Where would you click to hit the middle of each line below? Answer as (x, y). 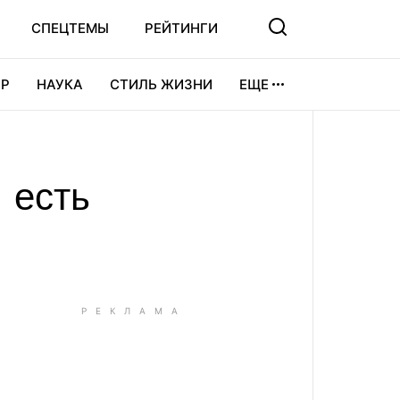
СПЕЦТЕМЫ (70, 28)
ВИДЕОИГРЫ (95, 135)
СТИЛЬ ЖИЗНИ (161, 84)
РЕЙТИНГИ (181, 28)
